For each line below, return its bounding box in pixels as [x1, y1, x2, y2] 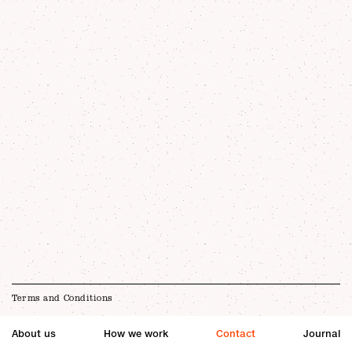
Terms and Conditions [12, 292, 113, 303]
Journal [303, 328, 340, 339]
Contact [216, 328, 255, 339]
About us [12, 328, 56, 339]
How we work [104, 328, 168, 339]
